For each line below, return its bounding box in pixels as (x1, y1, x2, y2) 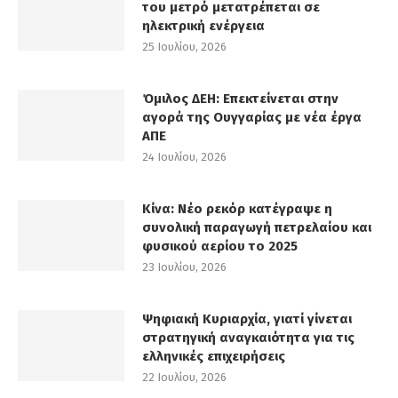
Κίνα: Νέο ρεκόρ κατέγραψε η (142, 201, 332, 218)
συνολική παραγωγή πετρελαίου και (142, 219, 371, 236)
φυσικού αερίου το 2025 (142, 238, 298, 255)
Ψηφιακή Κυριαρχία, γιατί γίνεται (142, 311, 352, 328)
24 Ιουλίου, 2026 (142, 150, 227, 164)
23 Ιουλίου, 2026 (142, 260, 227, 275)
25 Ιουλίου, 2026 (142, 40, 227, 54)
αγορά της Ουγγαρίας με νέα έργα (142, 109, 362, 126)
